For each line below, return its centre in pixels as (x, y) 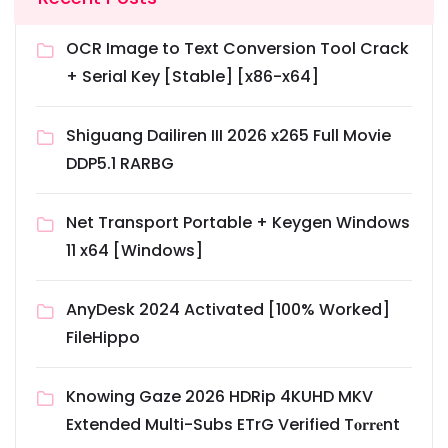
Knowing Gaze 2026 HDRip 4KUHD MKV (219, 397)
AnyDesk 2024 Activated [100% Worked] (228, 310)
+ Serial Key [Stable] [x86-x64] (192, 77)
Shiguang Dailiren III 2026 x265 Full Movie (228, 136)
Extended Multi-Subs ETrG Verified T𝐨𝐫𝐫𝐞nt (233, 425)
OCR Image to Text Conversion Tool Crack (237, 49)
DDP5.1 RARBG (120, 164)
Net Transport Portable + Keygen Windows (238, 223)
